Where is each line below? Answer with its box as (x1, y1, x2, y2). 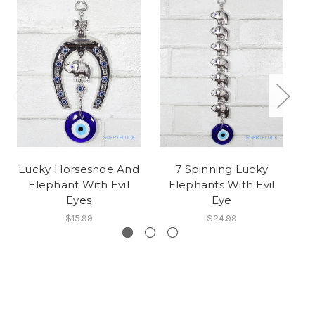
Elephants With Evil (168, 178, 275, 192)
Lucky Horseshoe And (18, 162, 139, 176)
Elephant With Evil (28, 178, 129, 192)
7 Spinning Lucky (175, 162, 268, 176)
